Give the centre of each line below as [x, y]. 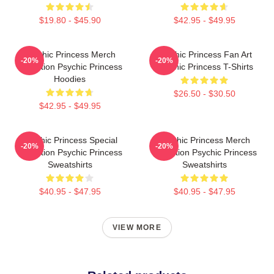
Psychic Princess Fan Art [204, 54]
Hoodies [70, 79]
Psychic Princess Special [70, 140]
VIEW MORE [137, 228]
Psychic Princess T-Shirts [204, 67]
